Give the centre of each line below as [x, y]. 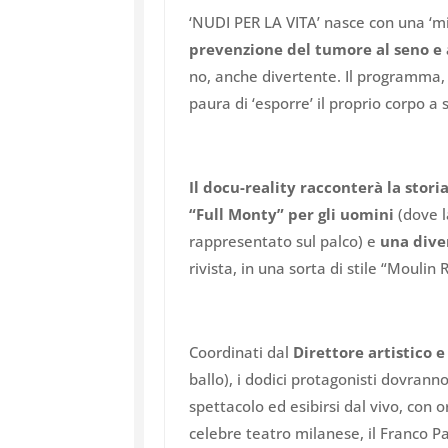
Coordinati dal [241, 352]
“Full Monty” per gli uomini [292, 214]
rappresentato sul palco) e [285, 241]
